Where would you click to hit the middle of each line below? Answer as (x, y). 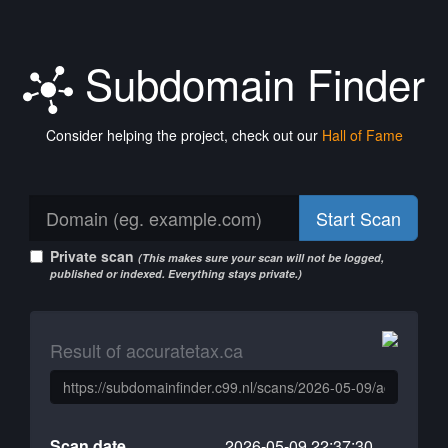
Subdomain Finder (249, 83)
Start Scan (358, 218)
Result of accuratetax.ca (146, 350)
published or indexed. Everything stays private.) (176, 273)
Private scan (94, 256)
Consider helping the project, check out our (183, 135)
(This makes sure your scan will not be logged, (261, 257)
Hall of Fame (362, 135)
